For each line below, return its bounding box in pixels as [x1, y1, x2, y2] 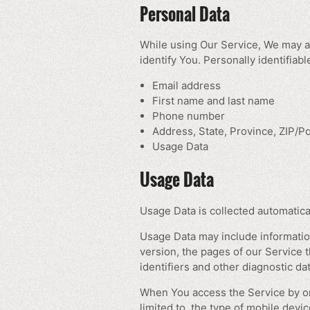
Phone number [152, 109, 225, 122]
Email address [152, 78, 221, 92]
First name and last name [152, 93, 275, 107]
